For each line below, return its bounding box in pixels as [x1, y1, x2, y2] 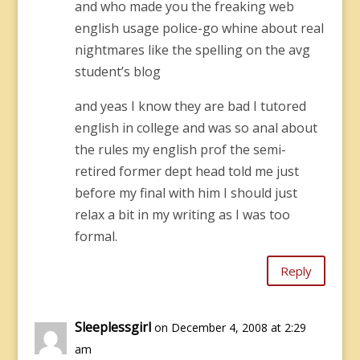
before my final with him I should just [74, 184, 297, 202]
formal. [74, 227, 117, 245]
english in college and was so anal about [74, 119, 317, 137]
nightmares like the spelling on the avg [74, 41, 310, 59]
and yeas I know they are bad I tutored [74, 97, 306, 115]
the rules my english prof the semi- [74, 141, 286, 158]
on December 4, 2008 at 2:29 [153, 320, 306, 335]
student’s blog [74, 63, 161, 80]
